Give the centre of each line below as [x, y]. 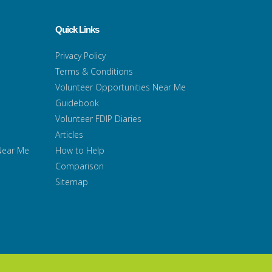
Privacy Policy [80, 55]
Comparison [80, 166]
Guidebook [77, 103]
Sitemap [72, 182]
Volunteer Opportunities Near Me [121, 87]
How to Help [80, 150]
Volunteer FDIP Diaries [98, 118]
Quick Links [77, 29]
